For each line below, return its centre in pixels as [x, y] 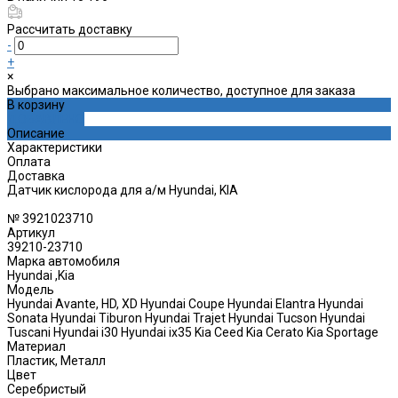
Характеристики [55, 147]
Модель [31, 289]
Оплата [29, 161]
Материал [36, 346]
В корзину [36, 104]
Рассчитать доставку [70, 29]
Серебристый [47, 389]
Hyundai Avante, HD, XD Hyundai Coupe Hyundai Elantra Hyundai [185, 303]
